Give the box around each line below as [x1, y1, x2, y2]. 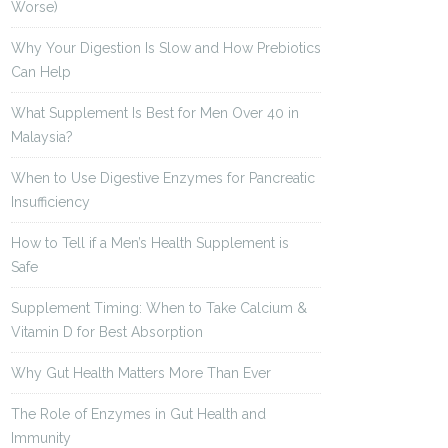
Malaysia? [11, 129, 73, 145]
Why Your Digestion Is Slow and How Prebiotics [11, 40, 321, 56]
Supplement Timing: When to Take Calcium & [11, 300, 307, 316]
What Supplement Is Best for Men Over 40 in [11, 105, 299, 121]
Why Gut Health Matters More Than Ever [11, 365, 271, 381]
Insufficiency [11, 194, 90, 210]
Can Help [11, 64, 71, 80]
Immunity [11, 430, 71, 446]
